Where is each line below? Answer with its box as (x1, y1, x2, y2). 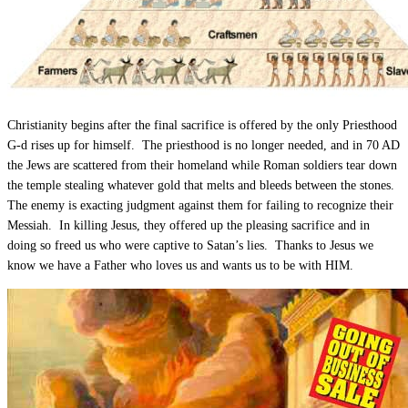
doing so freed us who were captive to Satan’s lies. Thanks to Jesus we (7, 238, 373, 252)
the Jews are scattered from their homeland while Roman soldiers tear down (7, 158, 397, 172)
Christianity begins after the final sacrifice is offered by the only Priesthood (7, 117, 397, 132)
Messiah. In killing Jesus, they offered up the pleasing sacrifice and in (7, 218, 370, 232)
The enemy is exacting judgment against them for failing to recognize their (7, 198, 393, 212)
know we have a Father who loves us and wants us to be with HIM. (7, 258, 353, 272)
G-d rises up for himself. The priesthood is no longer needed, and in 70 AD (7, 138, 400, 152)
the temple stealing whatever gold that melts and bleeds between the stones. (7, 178, 394, 192)
